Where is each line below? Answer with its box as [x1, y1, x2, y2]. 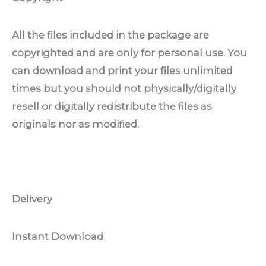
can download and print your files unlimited [12, 64, 233, 77]
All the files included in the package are [12, 28, 209, 41]
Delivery [12, 193, 52, 205]
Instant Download [12, 230, 103, 243]
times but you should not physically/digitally [12, 82, 236, 94]
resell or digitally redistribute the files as [12, 100, 212, 112]
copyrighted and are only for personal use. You [12, 46, 247, 59]
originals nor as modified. [12, 118, 139, 130]
